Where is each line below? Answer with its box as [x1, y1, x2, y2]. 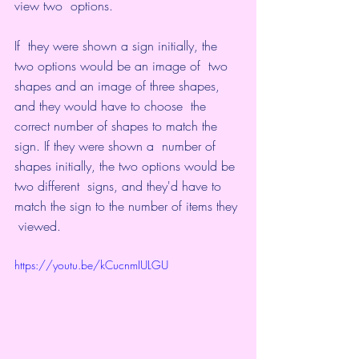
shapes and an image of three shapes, [14, 76, 224, 95]
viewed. [14, 216, 61, 235]
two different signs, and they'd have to [14, 176, 225, 195]
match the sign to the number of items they [14, 196, 241, 215]
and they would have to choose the [14, 96, 210, 115]
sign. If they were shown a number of [14, 136, 220, 155]
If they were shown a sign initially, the [14, 36, 221, 54]
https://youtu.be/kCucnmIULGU [14, 256, 168, 272]
